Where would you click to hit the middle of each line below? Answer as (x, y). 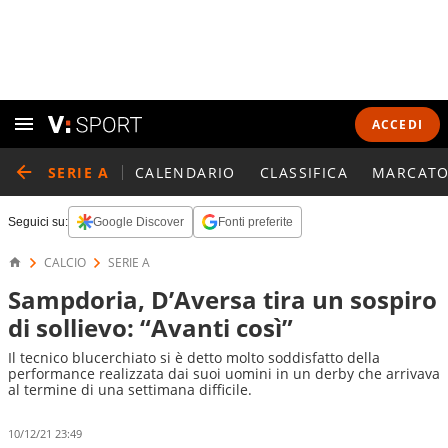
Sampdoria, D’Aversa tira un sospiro (222, 299)
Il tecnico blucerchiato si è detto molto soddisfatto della (194, 357)
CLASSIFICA (303, 172)
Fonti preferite (255, 222)
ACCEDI (397, 124)
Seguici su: (38, 222)
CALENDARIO (185, 172)
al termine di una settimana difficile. (130, 389)
